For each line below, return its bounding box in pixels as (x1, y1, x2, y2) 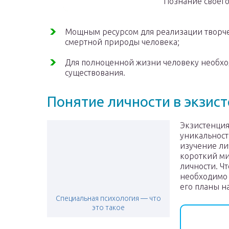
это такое (92, 203, 125, 212)
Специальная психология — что (56, 194, 161, 203)
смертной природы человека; (65, 37, 179, 47)
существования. (65, 68, 125, 78)
